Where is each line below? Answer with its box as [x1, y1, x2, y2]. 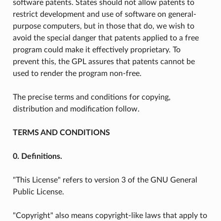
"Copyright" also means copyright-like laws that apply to [12, 211, 207, 220]
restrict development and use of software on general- [12, 10, 196, 18]
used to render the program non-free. [12, 69, 142, 77]
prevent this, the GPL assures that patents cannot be [12, 57, 195, 66]
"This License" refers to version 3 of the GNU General [12, 176, 197, 184]
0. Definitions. [12, 152, 62, 160]
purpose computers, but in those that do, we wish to [12, 22, 194, 30]
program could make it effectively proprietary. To [12, 45, 181, 54]
